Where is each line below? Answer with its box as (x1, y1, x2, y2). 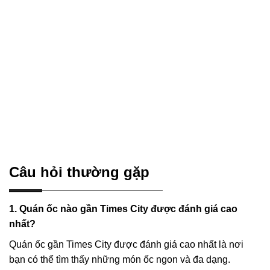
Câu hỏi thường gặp (9, 163, 149, 180)
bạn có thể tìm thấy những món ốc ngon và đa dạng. (9, 254, 230, 265)
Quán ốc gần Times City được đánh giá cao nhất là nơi (9, 239, 243, 250)
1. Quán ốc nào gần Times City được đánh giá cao (9, 203, 237, 214)
